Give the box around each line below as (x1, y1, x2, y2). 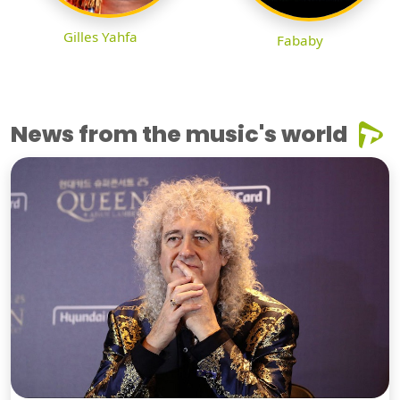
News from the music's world (11, 118, 347, 150)
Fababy (277, 30, 323, 49)
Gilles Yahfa (62, 28, 137, 46)
